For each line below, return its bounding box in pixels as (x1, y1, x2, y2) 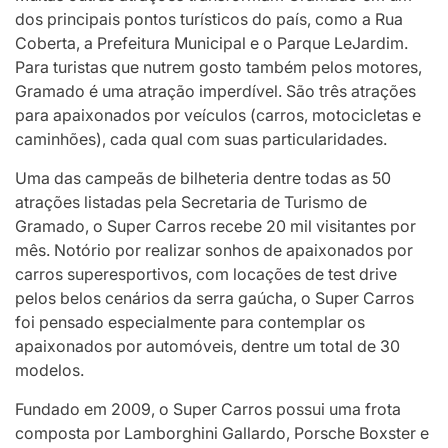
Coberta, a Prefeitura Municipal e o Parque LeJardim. (15, 32, 408, 53)
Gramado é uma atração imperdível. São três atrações (15, 80, 416, 101)
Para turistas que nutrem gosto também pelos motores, (15, 56, 422, 77)
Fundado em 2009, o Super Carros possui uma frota (15, 398, 401, 419)
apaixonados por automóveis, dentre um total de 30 (15, 335, 400, 356)
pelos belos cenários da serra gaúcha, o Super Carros (15, 287, 414, 308)
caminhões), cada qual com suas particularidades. (15, 128, 387, 149)
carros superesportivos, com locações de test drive (15, 263, 397, 284)
